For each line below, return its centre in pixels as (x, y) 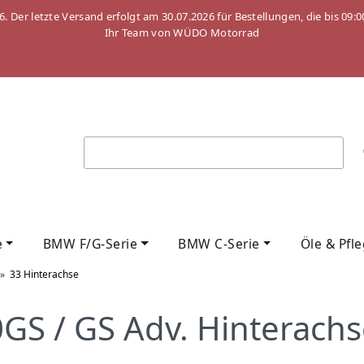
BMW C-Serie (219, 243)
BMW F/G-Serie (90, 243)
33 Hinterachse (44, 274)
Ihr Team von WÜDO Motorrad (182, 32)
